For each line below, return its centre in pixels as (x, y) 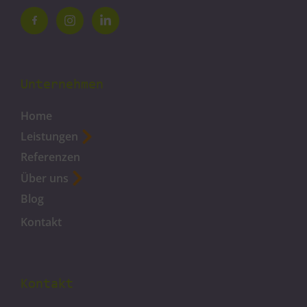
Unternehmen (62, 85)
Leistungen (49, 137)
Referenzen (50, 157)
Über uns (45, 178)
